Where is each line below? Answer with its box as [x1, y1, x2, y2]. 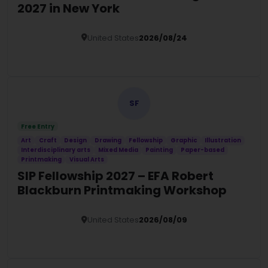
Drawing [94, 136, 121, 145]
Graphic [170, 136, 197, 145]
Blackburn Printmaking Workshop [17, 182, 227, 199]
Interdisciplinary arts [21, 146, 91, 154]
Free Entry [21, 122, 55, 130]
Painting [145, 146, 173, 154]
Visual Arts [69, 155, 104, 163]
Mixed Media [98, 146, 138, 154]
